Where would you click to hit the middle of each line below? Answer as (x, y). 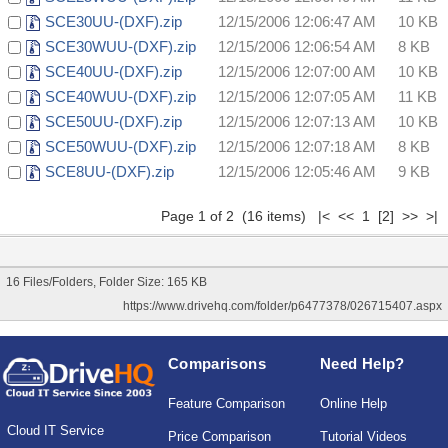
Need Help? (362, 364)
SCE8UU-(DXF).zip (109, 172)
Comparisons (216, 364)
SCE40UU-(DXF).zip (113, 72)
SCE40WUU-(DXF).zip (120, 97)
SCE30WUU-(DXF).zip (120, 47)
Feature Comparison (226, 404)
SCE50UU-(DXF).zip (113, 122)
